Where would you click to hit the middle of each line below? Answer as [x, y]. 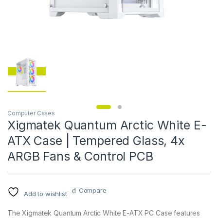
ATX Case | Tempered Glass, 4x [96, 140]
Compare [92, 190]
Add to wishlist [45, 193]
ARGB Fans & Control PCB [80, 156]
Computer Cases [31, 113]
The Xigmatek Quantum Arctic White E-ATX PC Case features [104, 213]
